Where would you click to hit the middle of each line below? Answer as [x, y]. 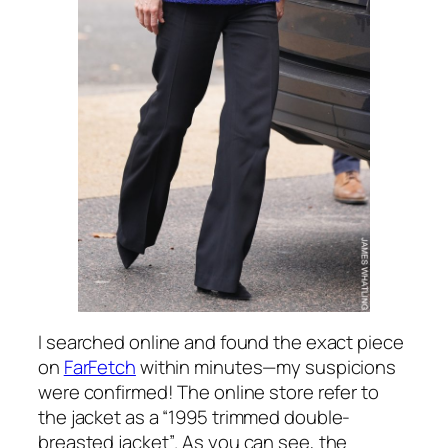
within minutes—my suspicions [266, 367]
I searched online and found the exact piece [221, 342]
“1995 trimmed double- [256, 417]
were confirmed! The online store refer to [208, 392]
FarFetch [99, 367]
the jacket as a [100, 417]
